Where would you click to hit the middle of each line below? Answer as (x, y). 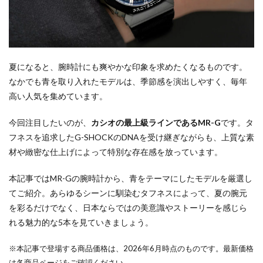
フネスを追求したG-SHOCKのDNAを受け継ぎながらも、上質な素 (131, 137)
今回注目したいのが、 (50, 123)
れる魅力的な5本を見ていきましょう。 (81, 222)
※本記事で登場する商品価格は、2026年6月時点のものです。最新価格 (131, 249)
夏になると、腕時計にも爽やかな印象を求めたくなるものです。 (128, 67)
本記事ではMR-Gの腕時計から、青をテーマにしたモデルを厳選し (131, 178)
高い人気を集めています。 (58, 96)
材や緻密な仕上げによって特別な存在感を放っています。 (116, 152)
